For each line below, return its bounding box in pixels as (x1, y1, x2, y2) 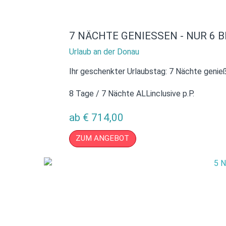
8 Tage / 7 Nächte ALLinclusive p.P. (69, 88, 194, 98)
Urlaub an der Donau (69, 46, 139, 56)
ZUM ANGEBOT (76, 134, 130, 143)
